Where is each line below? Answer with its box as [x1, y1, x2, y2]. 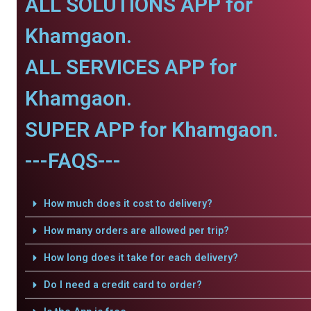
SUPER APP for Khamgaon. [25, 117, 278, 142]
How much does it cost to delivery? [43, 197, 212, 210]
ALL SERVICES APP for [25, 55, 237, 79]
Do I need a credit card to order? [43, 278, 202, 291]
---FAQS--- [25, 149, 121, 173]
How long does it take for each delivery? [43, 251, 238, 264]
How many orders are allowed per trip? [43, 224, 229, 237]
